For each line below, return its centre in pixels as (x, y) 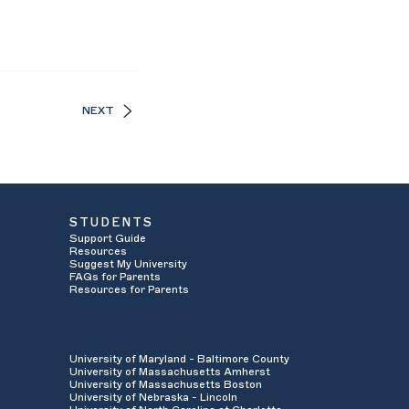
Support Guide (108, 239)
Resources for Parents (129, 290)
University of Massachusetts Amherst (170, 371)
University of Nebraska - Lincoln (153, 397)
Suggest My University (128, 264)
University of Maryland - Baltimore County (179, 358)
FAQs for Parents (115, 277)
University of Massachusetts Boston (166, 384)
